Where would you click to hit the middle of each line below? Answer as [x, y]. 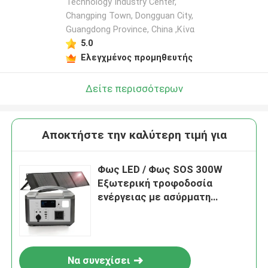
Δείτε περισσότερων [134, 88]
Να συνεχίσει [99, 261]
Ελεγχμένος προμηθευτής [136, 57]
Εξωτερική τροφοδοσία [155, 183]
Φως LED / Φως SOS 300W [160, 170]
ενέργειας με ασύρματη [154, 197]
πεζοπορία [124, 238]
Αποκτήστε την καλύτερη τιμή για [134, 135]
